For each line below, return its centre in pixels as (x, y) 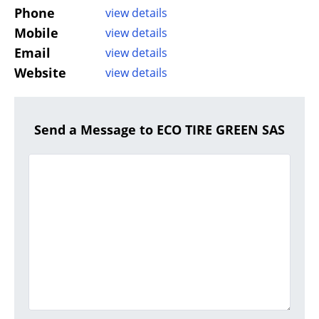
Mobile (36, 33)
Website (40, 73)
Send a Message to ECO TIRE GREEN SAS (159, 130)
